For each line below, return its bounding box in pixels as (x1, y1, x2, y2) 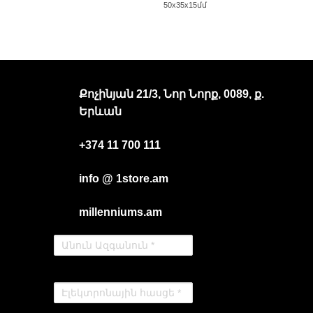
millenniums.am (79, 206, 162, 219)
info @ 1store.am (79, 173, 168, 185)
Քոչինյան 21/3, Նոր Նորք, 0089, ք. (79, 88, 264, 101)
